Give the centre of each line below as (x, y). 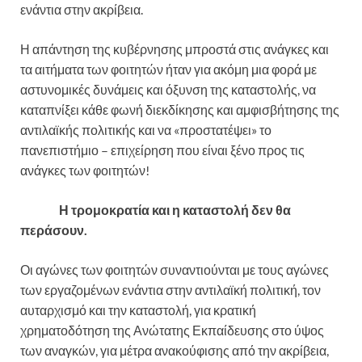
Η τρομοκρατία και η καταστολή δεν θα (156, 210)
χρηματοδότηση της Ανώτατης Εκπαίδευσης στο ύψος (172, 330)
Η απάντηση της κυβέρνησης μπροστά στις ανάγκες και (175, 49)
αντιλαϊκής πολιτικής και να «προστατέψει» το (146, 130)
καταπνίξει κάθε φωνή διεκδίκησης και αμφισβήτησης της (180, 110)
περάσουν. (54, 230)
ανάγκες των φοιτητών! (85, 170)
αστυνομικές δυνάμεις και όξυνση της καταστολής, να (168, 90)
